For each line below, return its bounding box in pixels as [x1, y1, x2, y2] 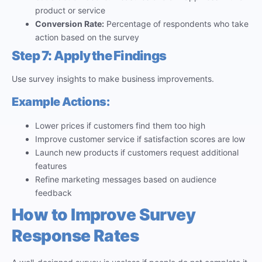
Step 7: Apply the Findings [12, 48, 166, 64]
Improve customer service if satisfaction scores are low [35, 133, 245, 144]
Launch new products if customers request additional [35, 147, 239, 157]
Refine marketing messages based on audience [35, 174, 216, 184]
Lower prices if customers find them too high [35, 120, 205, 130]
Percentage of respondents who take [104, 19, 249, 29]
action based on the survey [35, 32, 139, 43]
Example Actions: [12, 94, 109, 109]
